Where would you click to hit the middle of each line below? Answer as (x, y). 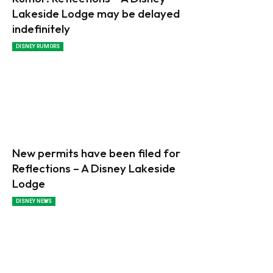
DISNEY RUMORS (38, 46)
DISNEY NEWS (34, 201)
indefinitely (41, 28)
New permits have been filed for (96, 153)
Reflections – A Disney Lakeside (94, 168)
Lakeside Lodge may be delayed (96, 13)
